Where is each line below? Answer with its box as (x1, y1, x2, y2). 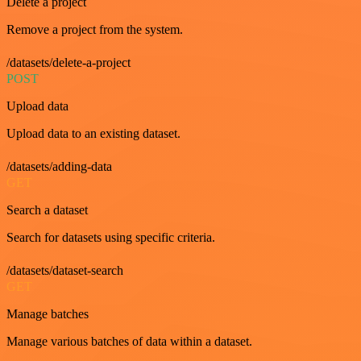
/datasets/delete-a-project (6, 55, 131, 69)
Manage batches (6, 306, 89, 321)
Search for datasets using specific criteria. (6, 230, 215, 244)
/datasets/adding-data (6, 159, 112, 173)
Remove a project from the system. (6, 22, 183, 36)
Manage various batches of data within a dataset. (6, 334, 252, 348)
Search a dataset (6, 202, 88, 217)
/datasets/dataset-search (6, 263, 123, 277)
